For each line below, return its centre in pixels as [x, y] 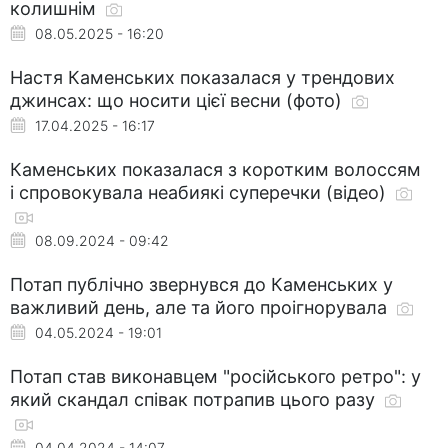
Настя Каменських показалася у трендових [202, 77]
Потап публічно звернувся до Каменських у [201, 284]
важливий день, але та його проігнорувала [201, 307]
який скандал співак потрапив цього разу [195, 399]
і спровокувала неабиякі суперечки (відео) [200, 192]
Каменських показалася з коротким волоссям [215, 169]
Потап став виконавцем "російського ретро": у [215, 376]
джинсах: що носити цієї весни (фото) [178, 100]
